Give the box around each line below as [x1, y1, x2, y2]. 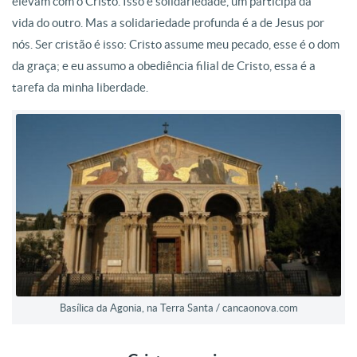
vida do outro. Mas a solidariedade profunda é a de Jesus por [12, 16, 324, 29]
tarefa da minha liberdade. [12, 80, 148, 94]
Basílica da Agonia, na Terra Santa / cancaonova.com [59, 302, 298, 315]
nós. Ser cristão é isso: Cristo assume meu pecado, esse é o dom [12, 37, 339, 51]
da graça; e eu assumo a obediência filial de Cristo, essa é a [12, 59, 316, 73]
